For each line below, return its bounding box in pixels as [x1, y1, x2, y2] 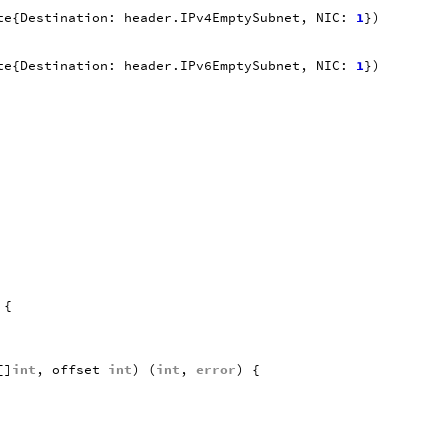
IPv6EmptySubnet [180, 56, 301, 74]
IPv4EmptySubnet [180, 8, 301, 26]
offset [52, 360, 101, 378]
